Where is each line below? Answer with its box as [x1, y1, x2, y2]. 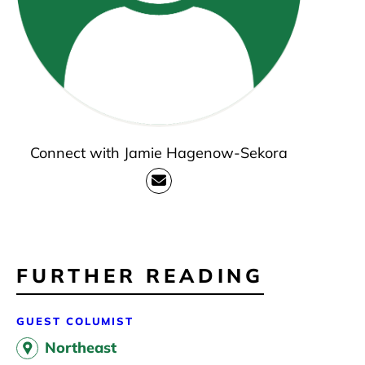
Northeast [45, 337, 117, 357]
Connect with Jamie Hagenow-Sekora [30, 143, 288, 162]
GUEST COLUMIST [16, 314, 134, 328]
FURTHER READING [16, 262, 264, 288]
